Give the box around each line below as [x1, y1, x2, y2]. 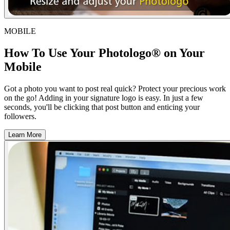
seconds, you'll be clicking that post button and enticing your [4, 102, 200, 111]
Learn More [8, 130, 42, 139]
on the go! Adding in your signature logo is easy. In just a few [4, 93, 203, 102]
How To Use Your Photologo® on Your [4, 46, 205, 60]
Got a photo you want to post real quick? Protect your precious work [4, 84, 226, 93]
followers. [4, 111, 36, 121]
